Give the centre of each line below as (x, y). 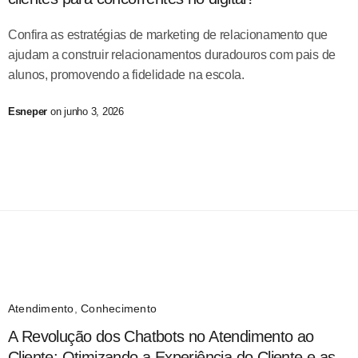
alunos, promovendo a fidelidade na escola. (126, 75)
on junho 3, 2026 (86, 111)
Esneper (28, 111)
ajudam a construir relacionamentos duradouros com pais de (172, 55)
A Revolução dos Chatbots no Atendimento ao (161, 336)
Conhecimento (119, 308)
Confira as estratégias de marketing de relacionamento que (168, 35)
